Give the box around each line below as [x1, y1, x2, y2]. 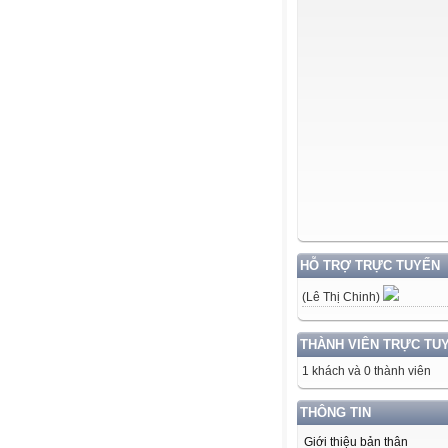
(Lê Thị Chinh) [302, 290, 383, 304]
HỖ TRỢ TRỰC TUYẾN [300, 258, 440, 273]
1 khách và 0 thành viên [302, 364, 431, 378]
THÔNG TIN [300, 405, 371, 420]
